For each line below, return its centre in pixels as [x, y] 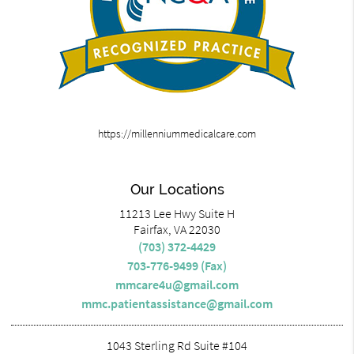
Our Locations [177, 189]
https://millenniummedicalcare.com [177, 133]
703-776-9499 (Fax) [177, 265]
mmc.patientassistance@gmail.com [177, 303]
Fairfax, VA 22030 [177, 229]
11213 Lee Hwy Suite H [177, 213]
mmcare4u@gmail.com [177, 284]
